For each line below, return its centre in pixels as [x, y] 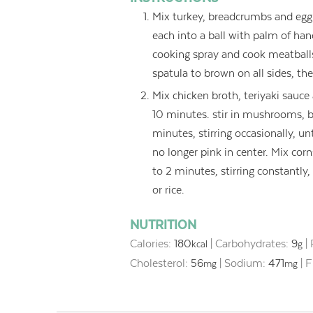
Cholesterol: [161, 263]
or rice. [169, 190]
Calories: [152, 244]
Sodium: [247, 263]
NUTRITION [163, 225]
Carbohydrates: [254, 244]
